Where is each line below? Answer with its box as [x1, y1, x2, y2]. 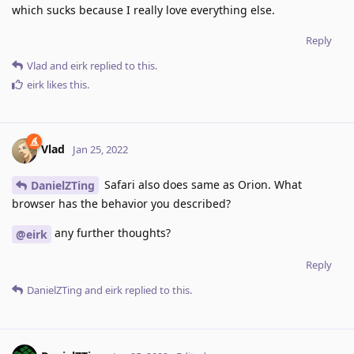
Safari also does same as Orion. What [101, 176, 302, 192]
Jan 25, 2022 [73, 142, 128, 157]
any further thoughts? [51, 225, 171, 241]
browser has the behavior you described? [12, 196, 231, 212]
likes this [44, 77, 87, 92]
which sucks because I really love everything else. [12, 2, 275, 17]
